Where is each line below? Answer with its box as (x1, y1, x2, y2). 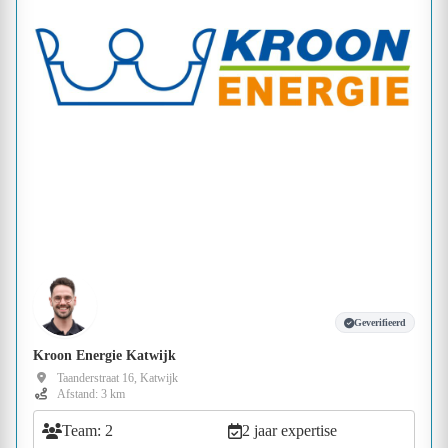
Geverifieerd (354, 317, 406, 329)
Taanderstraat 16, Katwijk (57, 370, 178, 385)
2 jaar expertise (242, 421, 337, 439)
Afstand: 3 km (57, 386, 125, 401)
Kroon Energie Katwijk (33, 347, 176, 363)
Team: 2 (62, 421, 113, 439)
